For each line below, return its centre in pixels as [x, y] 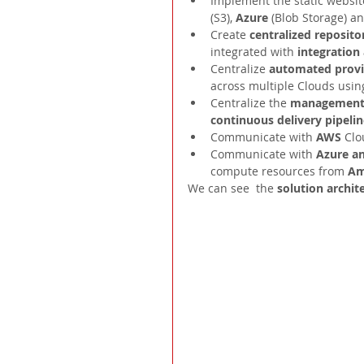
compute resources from [279, 171]
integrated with [254, 52]
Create [230, 35]
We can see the [232, 188]
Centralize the [250, 103]
